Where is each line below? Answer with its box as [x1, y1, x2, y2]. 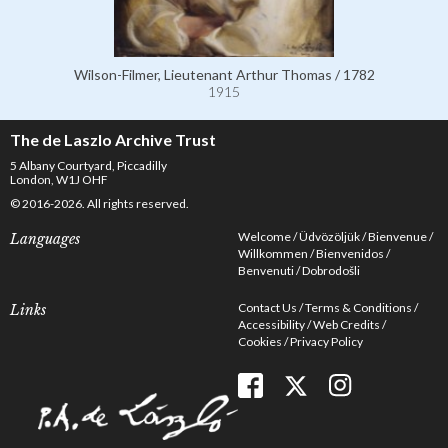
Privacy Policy [290, 334, 363, 350]
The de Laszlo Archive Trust [10, 130, 216, 150]
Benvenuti [238, 263, 294, 279]
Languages [10, 230, 80, 249]
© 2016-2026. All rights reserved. [10, 196, 189, 212]
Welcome [238, 229, 291, 245]
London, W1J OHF [10, 172, 108, 188]
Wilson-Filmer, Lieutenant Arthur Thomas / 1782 [73, 66, 375, 84]
